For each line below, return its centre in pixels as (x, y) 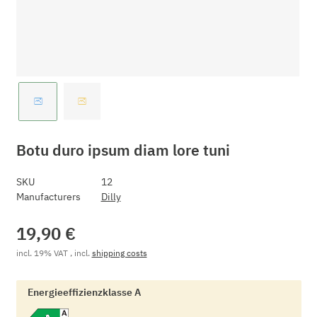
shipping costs (119, 252)
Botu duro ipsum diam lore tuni (123, 150)
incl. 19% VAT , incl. (54, 252)
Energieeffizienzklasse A (84, 293)
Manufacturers (48, 197)
